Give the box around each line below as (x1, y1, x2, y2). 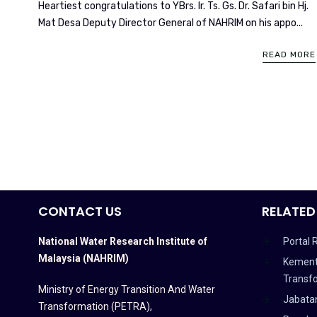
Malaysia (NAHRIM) (38, 252, 129, 264)
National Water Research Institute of (38, 235, 207, 247)
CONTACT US (38, 202, 122, 220)
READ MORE (262, 49, 316, 59)
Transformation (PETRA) (38, 300, 150, 312)
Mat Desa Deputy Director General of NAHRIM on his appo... (38, 16, 303, 29)
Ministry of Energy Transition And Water (38, 283, 215, 295)
